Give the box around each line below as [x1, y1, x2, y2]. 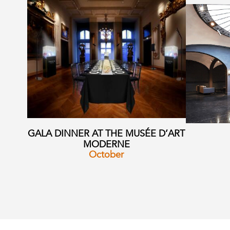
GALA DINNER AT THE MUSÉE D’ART [28, 127, 185, 141]
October [89, 148, 124, 162]
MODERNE [83, 138, 130, 151]
